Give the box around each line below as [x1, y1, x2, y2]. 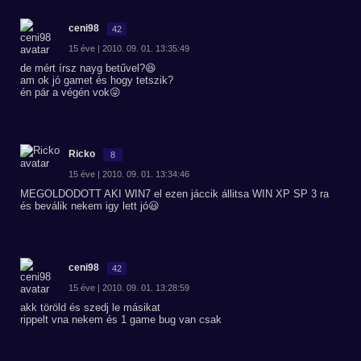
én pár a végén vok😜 [20, 86, 121, 98]
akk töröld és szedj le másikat [20, 301, 160, 313]
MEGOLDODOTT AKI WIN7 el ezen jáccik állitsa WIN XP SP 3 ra [20, 188, 329, 200]
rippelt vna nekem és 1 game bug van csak [20, 313, 222, 326]
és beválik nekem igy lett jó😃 [20, 200, 160, 212]
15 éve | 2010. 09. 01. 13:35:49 [68, 44, 189, 53]
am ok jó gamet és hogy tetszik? [20, 74, 173, 86]
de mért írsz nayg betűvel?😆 [20, 62, 156, 74]
